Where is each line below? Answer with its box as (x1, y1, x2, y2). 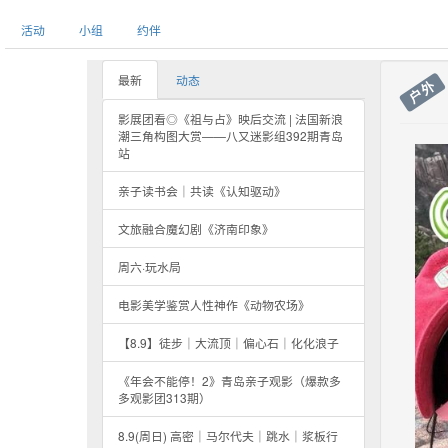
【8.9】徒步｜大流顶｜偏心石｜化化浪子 (118, 334, 339, 351)
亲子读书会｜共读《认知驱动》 (118, 182, 286, 199)
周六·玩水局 (118, 258, 181, 275)
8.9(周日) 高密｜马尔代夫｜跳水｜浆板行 (118, 427, 338, 444)
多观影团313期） (118, 389, 211, 406)
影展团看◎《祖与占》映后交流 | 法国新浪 (118, 110, 343, 127)
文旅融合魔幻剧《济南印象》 (118, 220, 274, 237)
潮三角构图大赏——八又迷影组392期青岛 (118, 127, 343, 144)
